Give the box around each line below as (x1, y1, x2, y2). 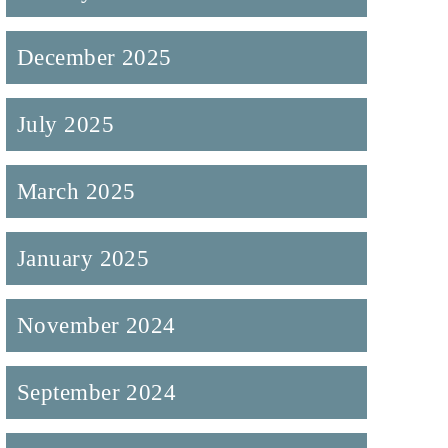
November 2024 (16, 312, 176, 339)
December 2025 (16, 44, 172, 71)
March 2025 (16, 178, 136, 205)
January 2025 (16, 245, 150, 272)
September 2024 (16, 379, 177, 406)
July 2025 (16, 111, 115, 138)
